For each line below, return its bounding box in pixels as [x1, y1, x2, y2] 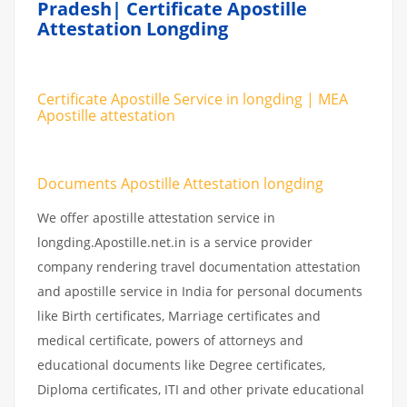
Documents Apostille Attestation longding [37, 174, 327, 194]
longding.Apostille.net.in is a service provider [37, 233, 313, 251]
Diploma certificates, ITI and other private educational [37, 381, 364, 398]
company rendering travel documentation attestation [37, 258, 361, 275]
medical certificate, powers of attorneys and [37, 332, 303, 349]
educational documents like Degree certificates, [37, 356, 325, 373]
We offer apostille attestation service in [37, 209, 275, 226]
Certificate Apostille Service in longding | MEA [37, 89, 348, 109]
